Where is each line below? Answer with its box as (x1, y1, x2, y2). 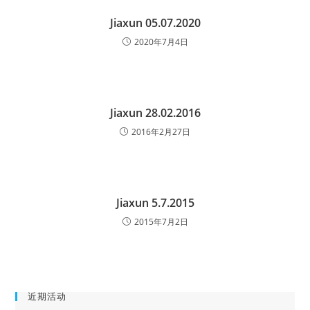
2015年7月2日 (134, 216, 188, 228)
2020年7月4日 (134, 36, 188, 48)
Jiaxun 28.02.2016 (109, 105, 201, 120)
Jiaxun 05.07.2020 (109, 15, 201, 30)
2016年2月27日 (131, 126, 190, 138)
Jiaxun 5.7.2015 (116, 195, 194, 210)
